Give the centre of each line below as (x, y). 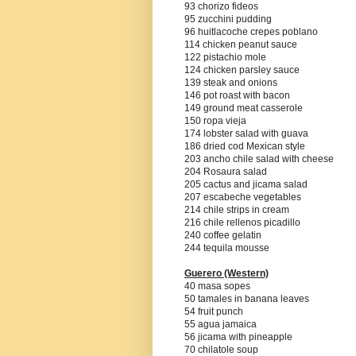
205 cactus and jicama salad (246, 185)
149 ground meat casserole (244, 108)
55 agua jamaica (221, 325)
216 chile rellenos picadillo (242, 223)
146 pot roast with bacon (237, 96)
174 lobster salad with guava (246, 134)
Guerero (204, 274)
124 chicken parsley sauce (242, 70)
